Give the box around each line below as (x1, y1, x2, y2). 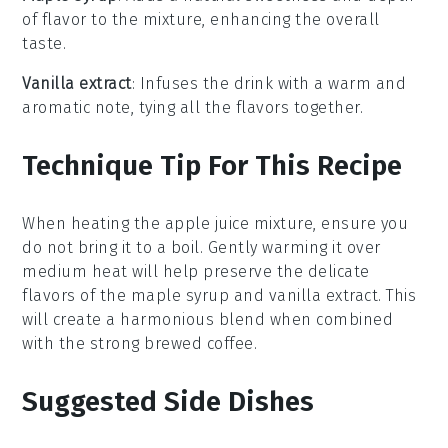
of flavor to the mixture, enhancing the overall (22, 9, 380, 29)
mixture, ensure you (249, 213, 409, 233)
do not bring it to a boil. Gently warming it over (22, 237, 381, 257)
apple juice (164, 213, 250, 233)
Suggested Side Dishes (22, 384, 315, 418)
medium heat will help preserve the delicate (22, 261, 370, 281)
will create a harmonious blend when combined (22, 309, 394, 329)
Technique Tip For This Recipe (22, 148, 403, 182)
